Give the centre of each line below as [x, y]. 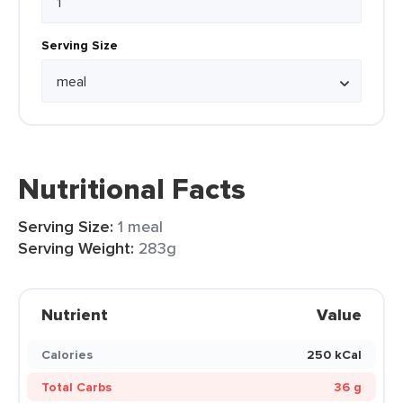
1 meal [140, 226]
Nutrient [75, 315]
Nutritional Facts [132, 189]
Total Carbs [76, 387]
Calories [67, 354]
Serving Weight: [76, 248]
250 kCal [334, 354]
